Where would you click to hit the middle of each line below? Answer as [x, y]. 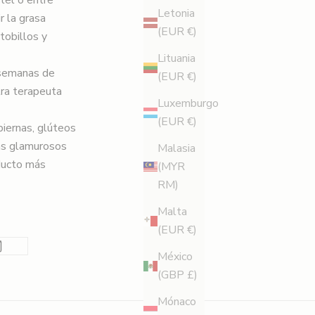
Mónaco [177, 302]
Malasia [176, 149]
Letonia [176, 14]
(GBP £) [178, 275]
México [175, 257]
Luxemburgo [188, 104]
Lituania [176, 59]
